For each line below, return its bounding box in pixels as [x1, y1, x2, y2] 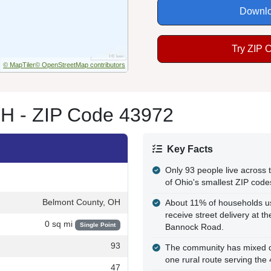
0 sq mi [44, 219, 75, 229]
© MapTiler [3, 60, 35, 68]
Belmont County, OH [42, 197, 120, 207]
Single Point [79, 221, 116, 228]
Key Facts [167, 143, 213, 154]
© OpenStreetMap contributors [35, 60, 125, 68]
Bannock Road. [165, 223, 224, 232]
